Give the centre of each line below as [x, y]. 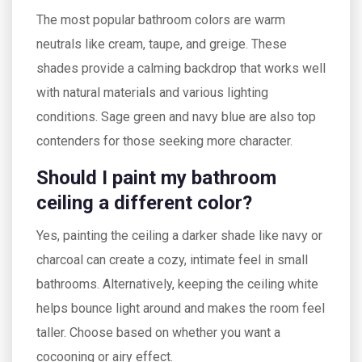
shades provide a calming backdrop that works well [181, 68]
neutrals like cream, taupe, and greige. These [162, 44]
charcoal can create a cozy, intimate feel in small [172, 259]
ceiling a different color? [144, 202]
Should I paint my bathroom [156, 177]
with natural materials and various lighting [152, 92]
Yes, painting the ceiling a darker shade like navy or [179, 235]
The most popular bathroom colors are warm [161, 19]
